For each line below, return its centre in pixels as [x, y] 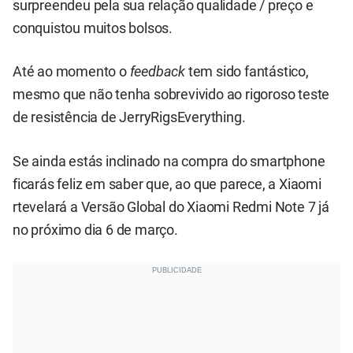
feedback [158, 72]
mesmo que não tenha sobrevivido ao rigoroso [154, 95]
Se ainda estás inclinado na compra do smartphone [169, 161]
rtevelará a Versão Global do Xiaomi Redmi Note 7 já [171, 207]
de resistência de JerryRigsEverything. [129, 118]
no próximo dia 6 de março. [95, 230]
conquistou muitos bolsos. [93, 28]
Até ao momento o [71, 72]
